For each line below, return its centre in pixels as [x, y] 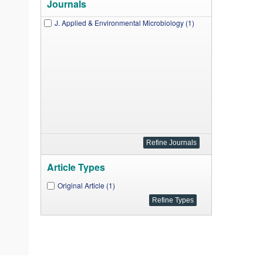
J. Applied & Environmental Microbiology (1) [124, 23]
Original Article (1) [86, 185]
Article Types [76, 167]
